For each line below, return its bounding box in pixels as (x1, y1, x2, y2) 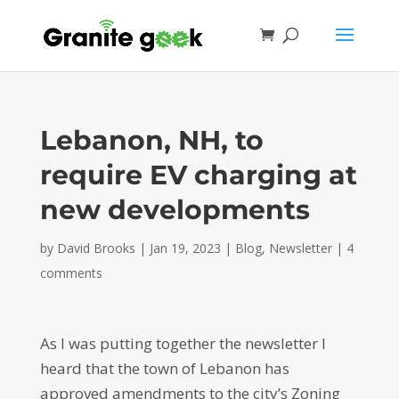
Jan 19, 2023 (149, 240, 221, 256)
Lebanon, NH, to (39, 124, 264, 157)
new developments (39, 193, 310, 226)
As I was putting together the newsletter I (39, 333, 326, 354)
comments (39, 265, 102, 281)
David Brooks (56, 240, 135, 256)
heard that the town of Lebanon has (39, 358, 289, 379)
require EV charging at (39, 159, 357, 191)
